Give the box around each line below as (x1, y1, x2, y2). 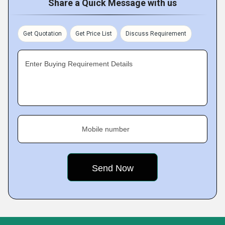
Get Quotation (23, 30, 62, 37)
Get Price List (75, 30, 112, 37)
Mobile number (82, 125, 130, 133)
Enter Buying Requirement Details (25, 60, 133, 68)
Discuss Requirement (126, 30, 186, 37)
